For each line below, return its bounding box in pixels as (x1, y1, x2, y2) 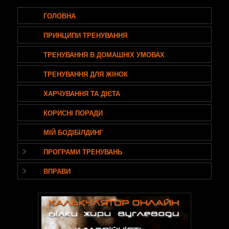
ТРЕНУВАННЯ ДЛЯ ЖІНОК (43, 68, 128, 79)
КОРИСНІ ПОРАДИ (43, 107, 103, 118)
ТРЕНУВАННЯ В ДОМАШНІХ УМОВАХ (43, 49, 165, 59)
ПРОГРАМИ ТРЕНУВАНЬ (43, 146, 123, 156)
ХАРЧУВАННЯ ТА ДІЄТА (43, 88, 121, 98)
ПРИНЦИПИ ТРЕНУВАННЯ (43, 30, 128, 40)
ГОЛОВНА (43, 10, 76, 20)
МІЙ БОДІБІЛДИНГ (43, 127, 103, 137)
